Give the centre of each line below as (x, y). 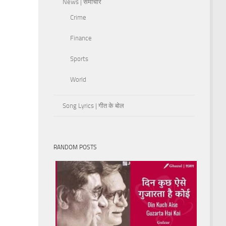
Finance (81, 38)
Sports (79, 59)
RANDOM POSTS (75, 147)
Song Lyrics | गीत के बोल (93, 105)
